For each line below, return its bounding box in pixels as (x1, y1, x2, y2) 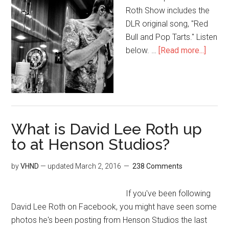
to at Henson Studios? (11, 135, 170, 153)
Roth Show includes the (126, 5, 210, 15)
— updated (39, 162, 76, 170)
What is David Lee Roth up (11, 120, 202, 138)
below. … (126, 45, 159, 55)
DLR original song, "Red (126, 18, 209, 29)
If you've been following (126, 188, 211, 198)
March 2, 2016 (75, 162, 122, 170)
